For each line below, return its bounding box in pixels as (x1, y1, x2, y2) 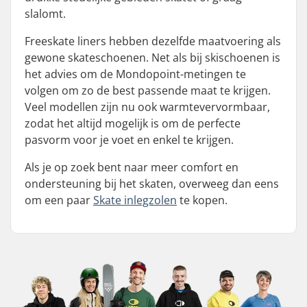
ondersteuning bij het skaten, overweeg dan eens (25, 176, 279, 191)
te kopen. (177, 193, 228, 208)
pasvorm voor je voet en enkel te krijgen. (25, 132, 234, 147)
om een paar (25, 193, 93, 208)
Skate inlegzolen (93, 193, 177, 208)
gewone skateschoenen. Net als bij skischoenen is (25, 50, 280, 65)
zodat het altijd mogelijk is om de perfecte (25, 116, 241, 131)
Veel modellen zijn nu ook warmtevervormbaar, (25, 99, 270, 114)
